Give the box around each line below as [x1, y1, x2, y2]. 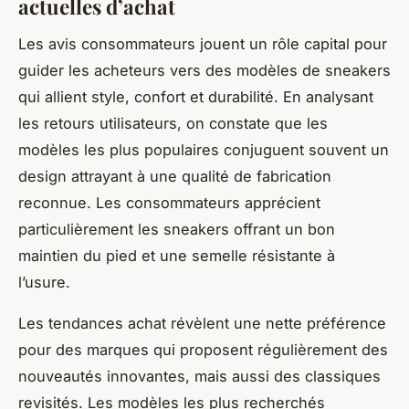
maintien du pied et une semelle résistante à [18, 246, 335, 265]
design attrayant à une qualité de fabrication [18, 166, 331, 185]
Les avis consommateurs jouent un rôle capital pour [18, 34, 387, 53]
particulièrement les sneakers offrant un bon [18, 219, 335, 238]
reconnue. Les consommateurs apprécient [18, 193, 320, 212]
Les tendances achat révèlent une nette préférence [18, 313, 386, 332]
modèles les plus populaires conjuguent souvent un [18, 140, 389, 159]
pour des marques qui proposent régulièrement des [18, 340, 388, 359]
